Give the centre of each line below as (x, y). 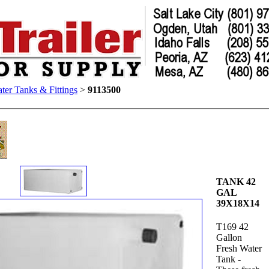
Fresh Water (239, 249)
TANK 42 (236, 181)
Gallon (229, 238)
